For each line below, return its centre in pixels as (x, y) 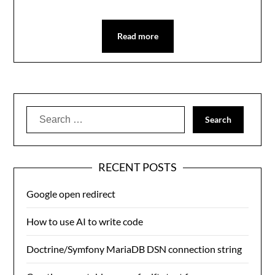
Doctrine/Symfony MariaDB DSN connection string (134, 249)
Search (41, 112)
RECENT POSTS (137, 167)
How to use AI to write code (85, 221)
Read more (137, 36)
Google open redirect (71, 193)
